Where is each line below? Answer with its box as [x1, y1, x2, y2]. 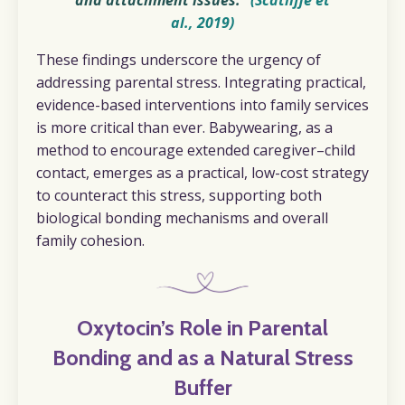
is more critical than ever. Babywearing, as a [36, 118, 333, 138]
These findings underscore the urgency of [36, 50, 321, 71]
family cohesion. [36, 231, 145, 251]
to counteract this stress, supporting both [36, 185, 322, 206]
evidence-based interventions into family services [36, 95, 369, 116]
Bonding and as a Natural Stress [52, 344, 353, 371]
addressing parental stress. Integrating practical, [36, 72, 366, 93]
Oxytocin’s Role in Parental [77, 314, 328, 341]
